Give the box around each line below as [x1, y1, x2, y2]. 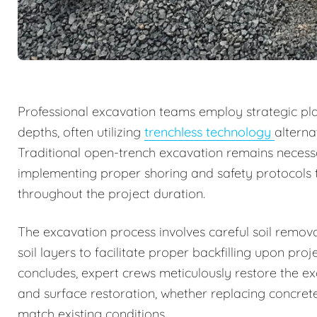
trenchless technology [144, 123, 275, 140]
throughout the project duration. [18, 185, 205, 202]
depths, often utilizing [18, 123, 144, 140]
